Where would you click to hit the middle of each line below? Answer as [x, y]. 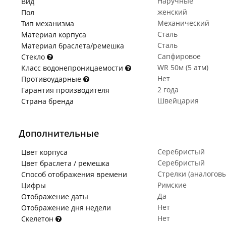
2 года [168, 90]
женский [172, 12]
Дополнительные [59, 133]
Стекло [34, 57]
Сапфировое [179, 56]
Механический [183, 23]
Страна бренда [47, 101]
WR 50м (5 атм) [183, 67]
